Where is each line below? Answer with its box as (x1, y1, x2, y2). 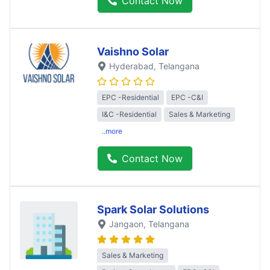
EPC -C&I (171, 93, 203, 102)
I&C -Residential (102, 110, 157, 119)
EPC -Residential (102, 93, 159, 102)
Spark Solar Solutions (97, 203, 209, 216)
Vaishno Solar (97, 45, 169, 58)
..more (102, 127, 122, 136)
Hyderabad (109, 60, 154, 71)
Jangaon (109, 219, 143, 230)
